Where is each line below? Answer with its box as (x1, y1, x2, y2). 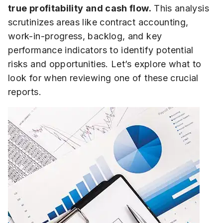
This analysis (151, 3, 209, 13)
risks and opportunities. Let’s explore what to (8, 59, 202, 69)
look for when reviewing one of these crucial (8, 73, 199, 83)
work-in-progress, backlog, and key (8, 31, 162, 41)
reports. (8, 87, 41, 97)
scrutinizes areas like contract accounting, (8, 17, 189, 27)
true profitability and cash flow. (8, 3, 151, 13)
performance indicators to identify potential (8, 45, 194, 55)
